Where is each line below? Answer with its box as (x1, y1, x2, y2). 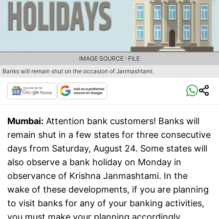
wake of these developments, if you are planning (7, 184, 209, 195)
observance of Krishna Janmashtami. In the (7, 171, 188, 181)
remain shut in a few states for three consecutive (7, 130, 211, 140)
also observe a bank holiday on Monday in (7, 157, 181, 168)
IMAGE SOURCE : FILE (79, 55, 140, 63)
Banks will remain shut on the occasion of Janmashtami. (2, 67, 154, 75)
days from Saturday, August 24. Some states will (7, 143, 207, 154)
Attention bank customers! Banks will (46, 116, 199, 127)
